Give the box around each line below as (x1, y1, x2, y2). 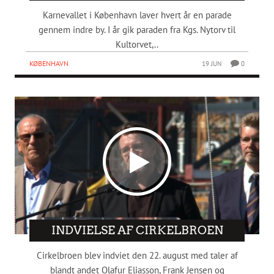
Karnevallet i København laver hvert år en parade (42, 9, 232, 21)
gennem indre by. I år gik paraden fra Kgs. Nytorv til (39, 24, 235, 36)
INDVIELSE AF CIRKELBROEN (51, 223, 223, 237)
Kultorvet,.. (116, 39, 158, 51)
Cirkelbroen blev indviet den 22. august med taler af (36, 250, 238, 262)
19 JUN (202, 59, 222, 68)
